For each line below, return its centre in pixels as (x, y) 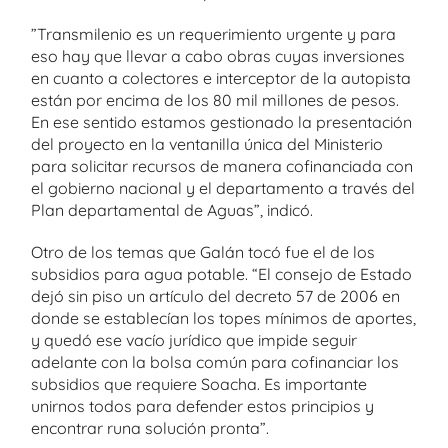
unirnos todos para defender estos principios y (202, 406)
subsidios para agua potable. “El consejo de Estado (221, 274)
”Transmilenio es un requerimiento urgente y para (213, 34)
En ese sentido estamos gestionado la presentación (221, 122)
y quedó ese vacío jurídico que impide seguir (194, 340)
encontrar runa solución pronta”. (150, 428)
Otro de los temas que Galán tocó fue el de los (203, 252)
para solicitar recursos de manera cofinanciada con (222, 166)
